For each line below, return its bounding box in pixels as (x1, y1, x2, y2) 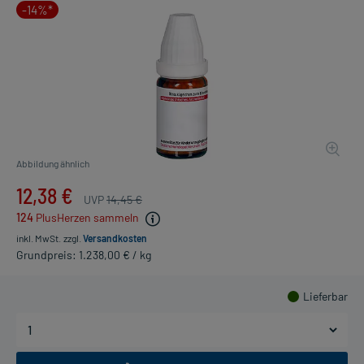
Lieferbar (303, 288, 348, 303)
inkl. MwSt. (16, 232, 61, 244)
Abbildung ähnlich (16, 158, 89, 170)
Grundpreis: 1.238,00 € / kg (16, 247, 151, 262)
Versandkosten (83, 232, 147, 244)
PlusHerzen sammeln (33, 210, 141, 225)
